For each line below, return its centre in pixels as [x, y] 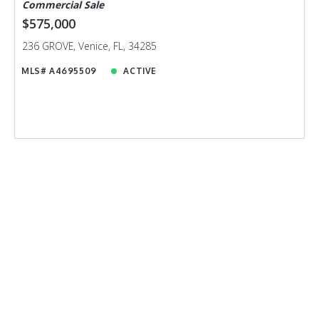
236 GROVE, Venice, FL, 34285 [89, 46]
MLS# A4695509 [59, 71]
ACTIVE [140, 71]
